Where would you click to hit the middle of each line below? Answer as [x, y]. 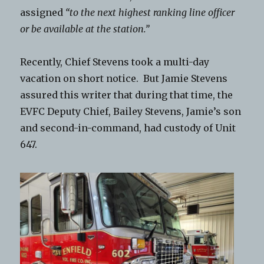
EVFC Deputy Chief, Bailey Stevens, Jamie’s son [131, 111]
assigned [43, 12]
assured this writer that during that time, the [127, 95]
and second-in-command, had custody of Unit [128, 128]
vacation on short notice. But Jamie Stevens [124, 78]
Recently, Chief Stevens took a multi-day [115, 62]
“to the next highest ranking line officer [150, 12]
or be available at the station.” [85, 29]
